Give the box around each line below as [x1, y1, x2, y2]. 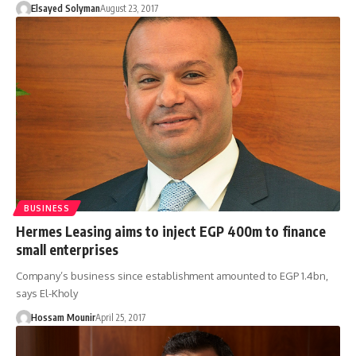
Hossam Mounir [30, 311, 95, 324]
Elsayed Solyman [30, 2, 100, 15]
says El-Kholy [16, 287, 78, 300]
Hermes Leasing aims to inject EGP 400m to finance [16, 222, 326, 241]
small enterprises [16, 241, 118, 259]
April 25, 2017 [95, 311, 145, 324]
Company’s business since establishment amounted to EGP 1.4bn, [16, 269, 328, 283]
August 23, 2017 [99, 2, 158, 15]
